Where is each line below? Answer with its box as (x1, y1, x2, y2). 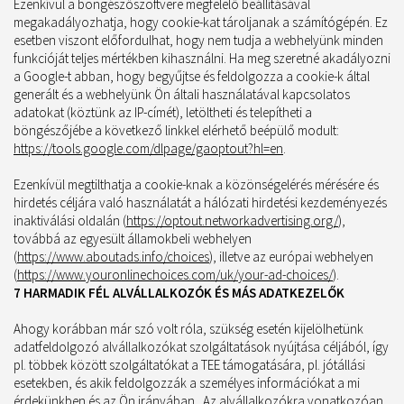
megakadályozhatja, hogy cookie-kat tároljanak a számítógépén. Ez (14, 14, 388, 31)
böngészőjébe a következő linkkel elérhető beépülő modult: (14, 122, 339, 139)
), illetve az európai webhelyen (209, 248, 373, 265)
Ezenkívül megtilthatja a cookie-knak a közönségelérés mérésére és (14, 176, 379, 193)
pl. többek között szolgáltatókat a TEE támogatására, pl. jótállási (14, 356, 365, 373)
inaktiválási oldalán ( (14, 212, 126, 229)
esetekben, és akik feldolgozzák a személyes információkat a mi (14, 374, 360, 391)
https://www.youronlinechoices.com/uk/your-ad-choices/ (17, 266, 333, 283)
